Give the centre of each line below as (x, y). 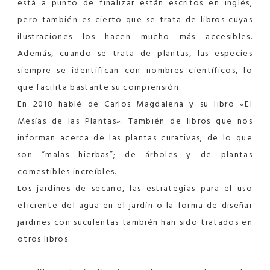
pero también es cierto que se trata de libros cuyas (135, 19)
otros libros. (44, 239)
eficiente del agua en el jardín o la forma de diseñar (135, 205)
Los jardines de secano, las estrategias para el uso (135, 188)
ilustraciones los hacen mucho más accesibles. (135, 36)
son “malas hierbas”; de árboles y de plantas (135, 154)
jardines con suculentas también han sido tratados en (135, 222)
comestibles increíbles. (67, 171)
